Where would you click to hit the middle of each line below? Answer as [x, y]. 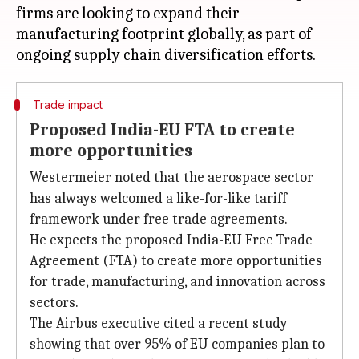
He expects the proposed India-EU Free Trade [171, 240]
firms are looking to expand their [128, 13]
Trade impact [67, 105]
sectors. [54, 303]
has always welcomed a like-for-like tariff [158, 198]
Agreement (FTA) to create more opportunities [176, 261]
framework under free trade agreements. [159, 219]
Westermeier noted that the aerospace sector [171, 177]
